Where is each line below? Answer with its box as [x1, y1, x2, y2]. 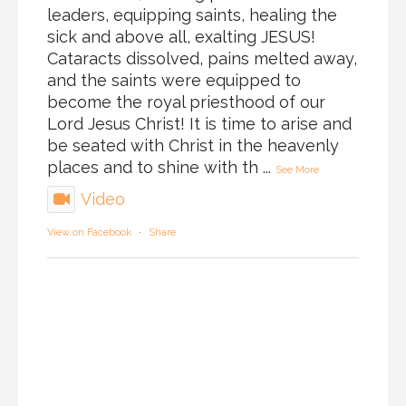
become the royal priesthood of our [47, 92, 325, 112]
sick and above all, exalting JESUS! [47, 27, 315, 47]
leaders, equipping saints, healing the [47, 5, 337, 25]
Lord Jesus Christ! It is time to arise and [47, 114, 352, 134]
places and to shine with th [47, 158, 258, 178]
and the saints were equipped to [47, 71, 301, 91]
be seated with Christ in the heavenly [47, 136, 339, 156]
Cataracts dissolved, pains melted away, [47, 49, 357, 69]
